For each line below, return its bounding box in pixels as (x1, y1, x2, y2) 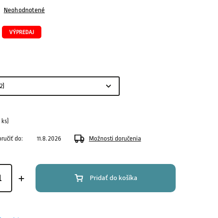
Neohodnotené (3, 6, 45, 14)
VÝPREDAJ (9, 29, 34, 36)
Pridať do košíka (90, 173, 137, 183)
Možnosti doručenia (89, 134, 141, 142)
